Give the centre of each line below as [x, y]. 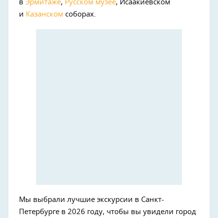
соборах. [80, 14]
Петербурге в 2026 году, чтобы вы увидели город [108, 212]
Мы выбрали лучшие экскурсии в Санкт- [91, 200]
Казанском [45, 14]
